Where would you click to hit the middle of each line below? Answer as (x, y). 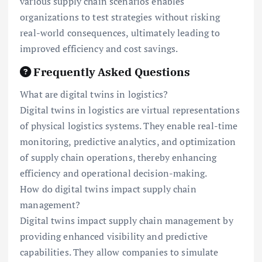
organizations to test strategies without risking (120, 17)
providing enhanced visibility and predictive (114, 236)
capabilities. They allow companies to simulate (119, 252)
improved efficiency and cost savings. (99, 49)
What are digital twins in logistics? (94, 94)
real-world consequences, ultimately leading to (120, 33)
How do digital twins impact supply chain (108, 189)
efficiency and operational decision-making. (114, 173)
